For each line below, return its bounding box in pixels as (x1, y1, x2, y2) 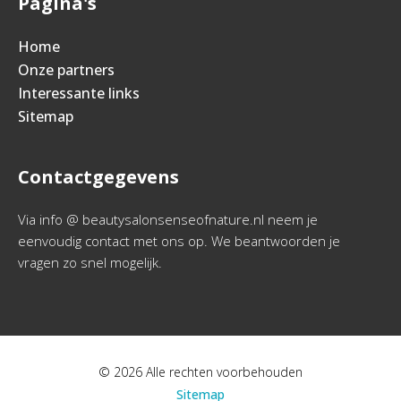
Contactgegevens (18, 165, 179, 189)
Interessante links (18, 83, 140, 103)
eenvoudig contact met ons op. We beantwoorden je (18, 232, 340, 250)
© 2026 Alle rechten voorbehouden (98, 363, 303, 380)
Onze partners (18, 60, 115, 80)
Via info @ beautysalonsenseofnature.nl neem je (18, 210, 318, 228)
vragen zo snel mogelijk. (18, 253, 162, 271)
